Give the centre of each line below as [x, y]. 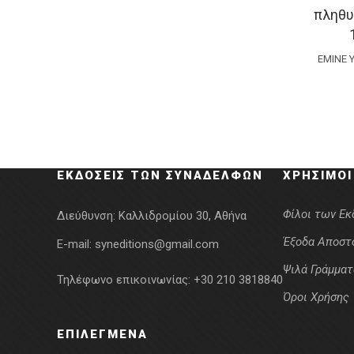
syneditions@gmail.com [157, 244]
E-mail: [76, 244]
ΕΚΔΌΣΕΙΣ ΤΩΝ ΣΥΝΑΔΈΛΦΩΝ [160, 175]
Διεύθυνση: [88, 216]
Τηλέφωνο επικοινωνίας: [125, 280]
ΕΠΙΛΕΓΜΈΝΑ [102, 334]
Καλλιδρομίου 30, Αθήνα [183, 216]
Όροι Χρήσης [316, 297]
